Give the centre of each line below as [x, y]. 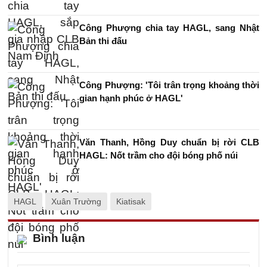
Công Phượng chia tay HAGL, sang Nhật [169, 28]
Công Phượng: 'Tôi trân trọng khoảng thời [169, 85]
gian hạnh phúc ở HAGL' [131, 98]
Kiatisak [131, 201]
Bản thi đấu [103, 41]
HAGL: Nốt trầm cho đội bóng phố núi [159, 155]
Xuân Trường [76, 201]
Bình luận [59, 238]
